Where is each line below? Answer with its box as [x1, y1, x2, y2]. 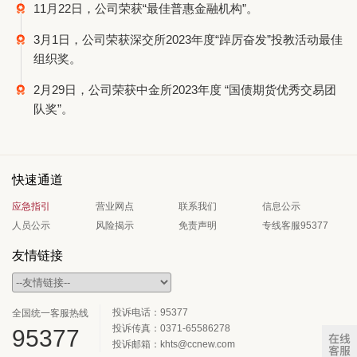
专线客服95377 [261, 220, 328, 231]
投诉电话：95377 [112, 307, 188, 318]
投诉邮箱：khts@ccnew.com [112, 339, 235, 350]
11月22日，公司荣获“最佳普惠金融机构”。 [33, 2, 258, 15]
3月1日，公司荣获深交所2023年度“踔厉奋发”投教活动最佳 [33, 33, 343, 46]
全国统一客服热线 [12, 308, 88, 319]
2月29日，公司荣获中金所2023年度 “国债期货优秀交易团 [33, 83, 336, 96]
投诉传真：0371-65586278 [112, 323, 230, 334]
